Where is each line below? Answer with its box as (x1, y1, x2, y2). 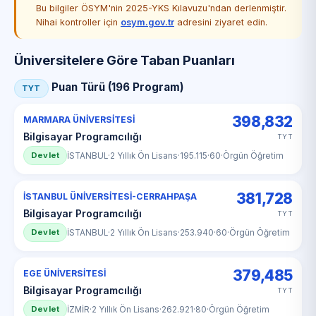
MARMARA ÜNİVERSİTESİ (23, 114, 135, 125)
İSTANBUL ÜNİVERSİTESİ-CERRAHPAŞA (23, 191, 197, 202)
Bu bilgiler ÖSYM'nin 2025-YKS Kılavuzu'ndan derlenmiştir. (36, 3, 286, 13)
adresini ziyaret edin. (174, 17, 267, 28)
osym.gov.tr (121, 17, 174, 28)
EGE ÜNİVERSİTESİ (23, 268, 106, 279)
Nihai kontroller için (36, 17, 121, 28)
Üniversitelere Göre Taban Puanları (14, 52, 235, 68)
